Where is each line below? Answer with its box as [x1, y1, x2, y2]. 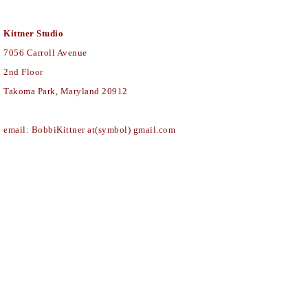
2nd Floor [3, 66, 43, 77]
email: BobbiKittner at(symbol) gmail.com [3, 124, 180, 135]
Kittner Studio [3, 27, 63, 38]
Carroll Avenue [26, 47, 87, 58]
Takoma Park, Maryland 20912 [3, 85, 128, 96]
